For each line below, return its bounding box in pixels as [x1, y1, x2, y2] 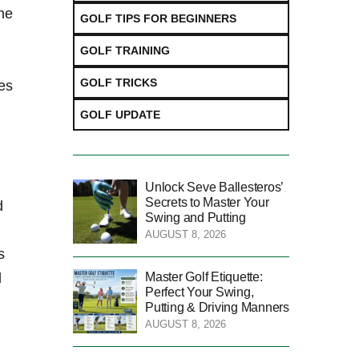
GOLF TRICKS [80, 75, 157, 89]
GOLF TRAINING [80, 43, 170, 57]
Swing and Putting [145, 210, 246, 224]
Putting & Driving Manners [145, 300, 289, 314]
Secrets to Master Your [145, 195, 269, 209]
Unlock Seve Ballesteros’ [145, 179, 284, 194]
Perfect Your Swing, [145, 284, 254, 299]
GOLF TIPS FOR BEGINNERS [80, 11, 236, 25]
